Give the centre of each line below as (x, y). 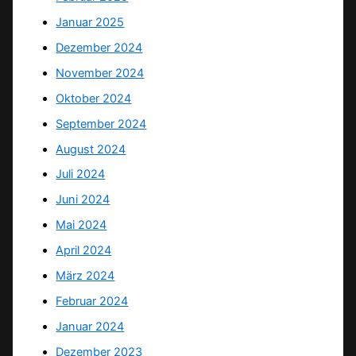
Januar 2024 (90, 327)
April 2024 (84, 251)
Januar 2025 (90, 22)
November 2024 (100, 73)
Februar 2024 (92, 302)
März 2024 (85, 276)
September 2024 (101, 124)
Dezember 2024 (99, 47)
